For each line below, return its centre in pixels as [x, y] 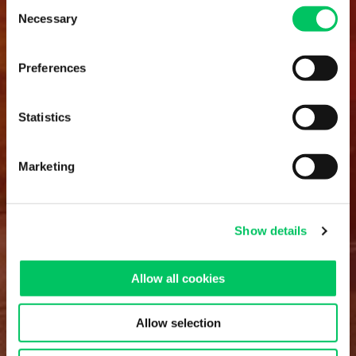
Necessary [48, 18]
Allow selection [178, 323]
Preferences [52, 68]
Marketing [46, 166]
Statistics [44, 117]
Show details [271, 230]
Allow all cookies [178, 278]
